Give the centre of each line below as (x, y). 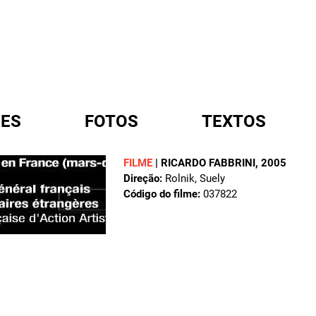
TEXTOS (234, 121)
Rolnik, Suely (194, 178)
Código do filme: (162, 194)
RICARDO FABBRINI (208, 163)
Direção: (143, 178)
